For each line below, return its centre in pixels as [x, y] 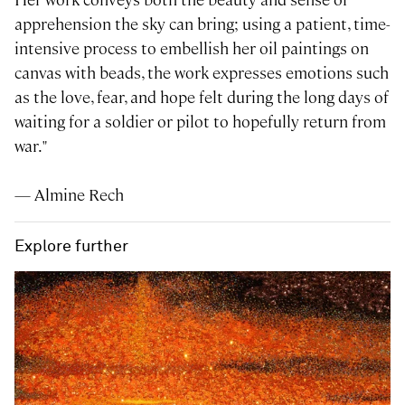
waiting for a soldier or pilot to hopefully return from [200, 121]
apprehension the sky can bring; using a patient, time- [202, 24]
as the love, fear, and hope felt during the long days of [202, 97]
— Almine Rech [69, 194]
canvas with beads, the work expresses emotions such [202, 72]
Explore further [71, 246]
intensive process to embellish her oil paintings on [192, 48]
